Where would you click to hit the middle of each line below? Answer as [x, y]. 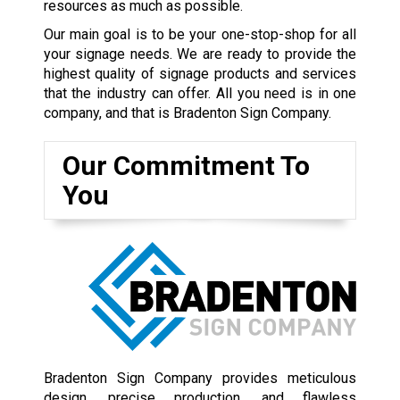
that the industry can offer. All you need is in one [200, 94]
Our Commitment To [186, 166]
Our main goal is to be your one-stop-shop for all [200, 35]
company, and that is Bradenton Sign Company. [187, 113]
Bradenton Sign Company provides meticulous [200, 378]
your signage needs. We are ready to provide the [200, 54]
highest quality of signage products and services [200, 74]
